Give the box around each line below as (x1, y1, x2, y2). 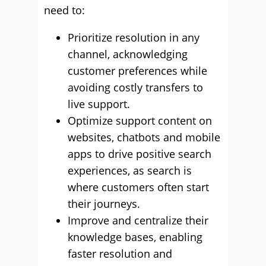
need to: (44, 3, 85, 17)
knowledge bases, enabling (68, 230, 202, 244)
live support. (68, 97, 130, 111)
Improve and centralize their (68, 213, 208, 227)
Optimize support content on (68, 113, 212, 128)
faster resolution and (68, 246, 172, 261)
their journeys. (68, 197, 140, 211)
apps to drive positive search (68, 147, 211, 161)
